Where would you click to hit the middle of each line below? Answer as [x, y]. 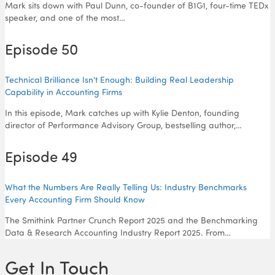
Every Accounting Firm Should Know [75, 199]
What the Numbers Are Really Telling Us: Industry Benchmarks [126, 187]
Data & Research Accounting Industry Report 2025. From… [118, 232]
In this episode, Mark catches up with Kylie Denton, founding [122, 112]
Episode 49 [41, 156]
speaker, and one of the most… [65, 17]
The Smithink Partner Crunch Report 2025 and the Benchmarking [131, 220]
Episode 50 [41, 48]
